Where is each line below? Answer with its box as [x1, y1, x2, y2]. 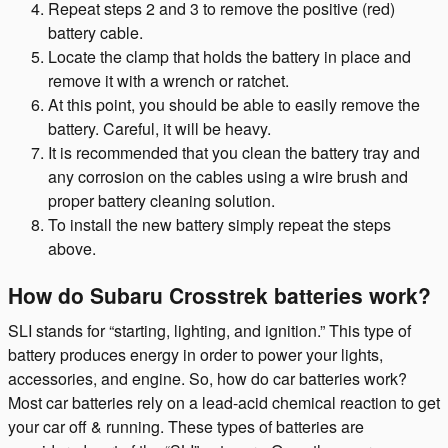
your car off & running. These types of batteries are [8, 414, 364, 438]
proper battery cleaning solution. [48, 189, 275, 212]
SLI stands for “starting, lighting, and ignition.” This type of [8, 318, 411, 342]
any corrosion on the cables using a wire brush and [48, 165, 408, 188]
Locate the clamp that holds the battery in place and [48, 45, 411, 68]
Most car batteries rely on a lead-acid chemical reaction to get [8, 390, 440, 414]
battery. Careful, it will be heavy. [48, 117, 271, 140]
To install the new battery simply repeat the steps [48, 213, 391, 236]
